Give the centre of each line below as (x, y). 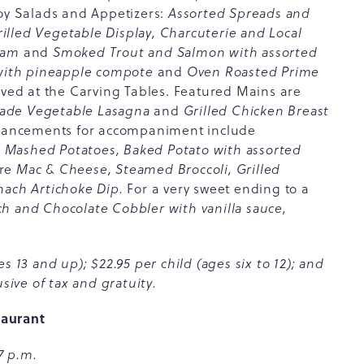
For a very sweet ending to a (218, 188)
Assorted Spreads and (240, 13)
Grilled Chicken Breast (256, 110)
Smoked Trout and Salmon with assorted (183, 52)
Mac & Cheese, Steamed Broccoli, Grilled (149, 169)
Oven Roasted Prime (251, 71)
